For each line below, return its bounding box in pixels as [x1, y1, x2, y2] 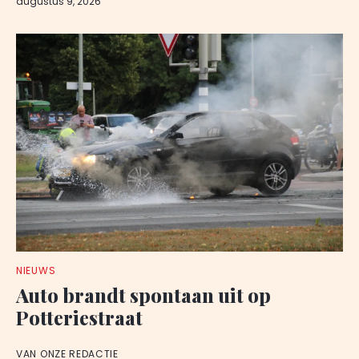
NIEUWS [16, 264, 56, 277]
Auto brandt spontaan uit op [16, 282, 271, 308]
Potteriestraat [16, 305, 143, 330]
